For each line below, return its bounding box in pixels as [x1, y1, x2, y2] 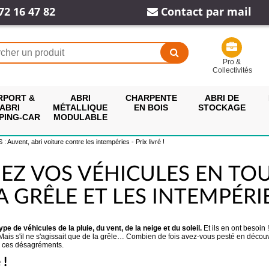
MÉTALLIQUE [53, 102, 107, 112]
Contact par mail [157, 4, 252, 19]
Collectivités [212, 66, 252, 74]
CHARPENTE [125, 92, 177, 103]
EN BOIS [134, 102, 168, 112]
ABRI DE [205, 92, 239, 103]
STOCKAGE [198, 102, 246, 112]
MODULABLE [53, 112, 107, 122]
